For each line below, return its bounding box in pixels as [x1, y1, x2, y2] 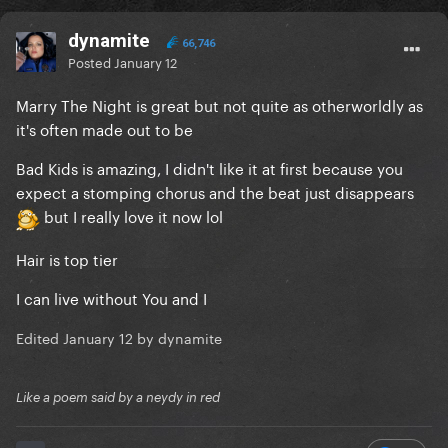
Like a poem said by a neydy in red [16, 388, 220, 405]
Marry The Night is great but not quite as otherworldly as [16, 91, 423, 116]
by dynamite [133, 325, 222, 348]
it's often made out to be [16, 115, 193, 140]
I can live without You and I [16, 284, 207, 309]
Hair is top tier [16, 245, 118, 270]
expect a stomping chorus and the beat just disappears [16, 178, 418, 203]
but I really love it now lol [40, 202, 223, 227]
